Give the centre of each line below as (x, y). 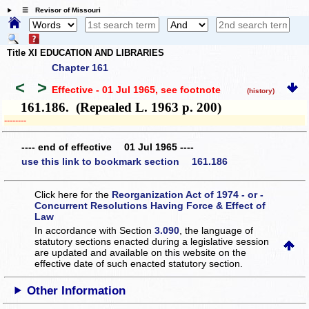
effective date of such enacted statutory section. (139, 263)
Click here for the (73, 194)
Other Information (77, 290)
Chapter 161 (80, 68)
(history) (257, 90)
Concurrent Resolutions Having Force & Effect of (150, 205)
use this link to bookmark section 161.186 (124, 162)
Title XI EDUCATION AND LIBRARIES (86, 52)
